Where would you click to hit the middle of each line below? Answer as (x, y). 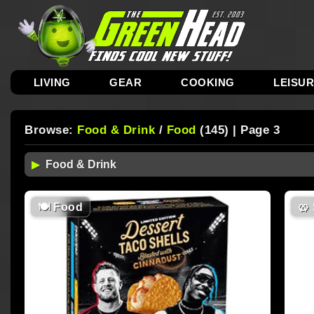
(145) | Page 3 (238, 130)
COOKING (208, 82)
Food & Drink (116, 130)
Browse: (51, 130)
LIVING (52, 82)
